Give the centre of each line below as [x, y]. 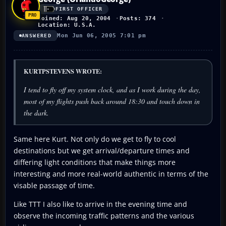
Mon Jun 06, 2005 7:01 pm [102, 35]
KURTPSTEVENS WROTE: [63, 71]
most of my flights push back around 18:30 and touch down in [112, 101]
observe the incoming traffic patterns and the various [104, 215]
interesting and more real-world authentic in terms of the [111, 174]
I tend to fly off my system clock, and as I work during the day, [112, 89]
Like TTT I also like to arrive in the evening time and [100, 204]
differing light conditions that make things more [95, 162]
